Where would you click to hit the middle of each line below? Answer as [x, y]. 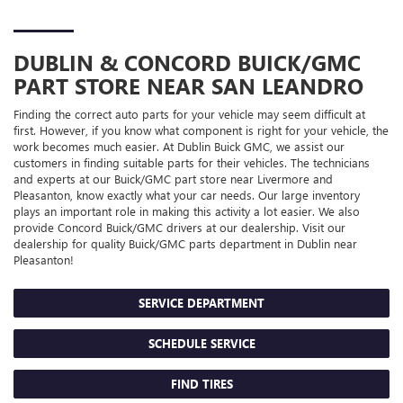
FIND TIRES [201, 383]
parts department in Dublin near [271, 243]
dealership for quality [71, 243]
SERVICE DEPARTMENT [201, 302]
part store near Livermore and [252, 178]
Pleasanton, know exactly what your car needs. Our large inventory [187, 194]
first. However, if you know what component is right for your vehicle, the [201, 130]
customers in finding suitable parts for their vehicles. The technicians [192, 162]
